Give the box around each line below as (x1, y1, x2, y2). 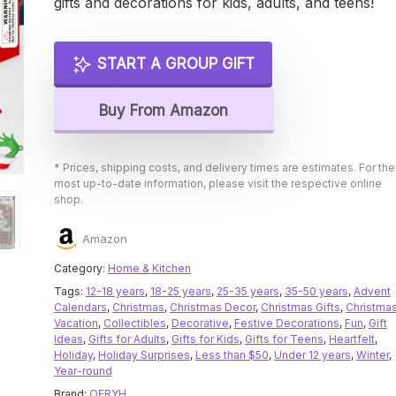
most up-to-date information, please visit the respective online (53, 177, 382, 191)
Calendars (53, 301, 107, 315)
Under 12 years (273, 348, 351, 362)
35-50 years (284, 285, 348, 299)
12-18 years (85, 285, 145, 299)
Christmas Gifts (260, 301, 340, 315)
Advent (353, 285, 391, 299)
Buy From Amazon (99, 102, 229, 120)
